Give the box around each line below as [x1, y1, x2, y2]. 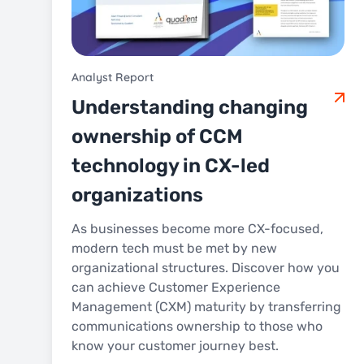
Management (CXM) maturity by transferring [71, 298, 341, 314]
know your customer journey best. [71, 337, 279, 353]
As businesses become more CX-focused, [71, 220, 323, 236]
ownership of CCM [71, 124, 243, 148]
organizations [71, 183, 203, 206]
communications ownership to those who [71, 318, 323, 334]
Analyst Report [71, 69, 154, 84]
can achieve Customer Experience [71, 279, 280, 295]
